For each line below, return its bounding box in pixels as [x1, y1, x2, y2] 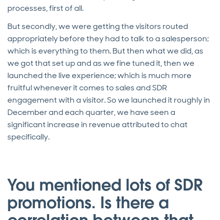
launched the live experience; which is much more [7, 70, 192, 81]
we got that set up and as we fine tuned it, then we [7, 58, 194, 69]
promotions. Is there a [7, 192, 169, 213]
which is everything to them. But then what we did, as [7, 46, 203, 56]
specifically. [7, 132, 50, 142]
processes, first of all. [7, 3, 85, 14]
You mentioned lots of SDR [7, 175, 203, 195]
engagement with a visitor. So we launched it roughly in [7, 95, 210, 106]
